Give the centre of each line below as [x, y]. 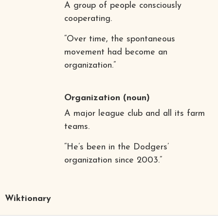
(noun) [135, 98]
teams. [77, 127]
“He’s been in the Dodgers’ [116, 147]
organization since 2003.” [113, 160]
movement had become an [116, 52]
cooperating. [88, 18]
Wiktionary [28, 199]
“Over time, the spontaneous [119, 39]
